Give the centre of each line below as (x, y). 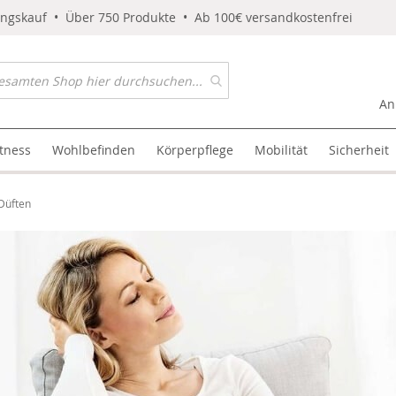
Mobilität (282, 150)
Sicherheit (359, 150)
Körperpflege (195, 150)
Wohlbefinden (94, 150)
